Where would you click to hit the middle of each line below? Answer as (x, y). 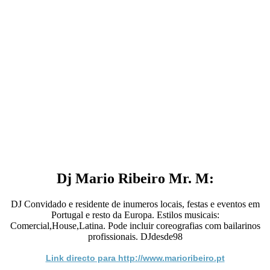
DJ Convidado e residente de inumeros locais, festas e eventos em (135, 204)
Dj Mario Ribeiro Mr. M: (135, 178)
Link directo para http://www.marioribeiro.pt (135, 258)
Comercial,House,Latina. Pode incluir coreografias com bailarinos (135, 225)
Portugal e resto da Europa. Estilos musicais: (135, 215)
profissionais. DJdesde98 (135, 236)
